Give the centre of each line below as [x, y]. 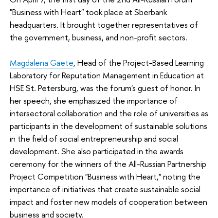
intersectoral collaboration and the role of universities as [109, 113]
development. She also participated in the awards [97, 151]
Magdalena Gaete [42, 62]
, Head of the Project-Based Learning [139, 62]
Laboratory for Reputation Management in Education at [107, 75]
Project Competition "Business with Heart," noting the [105, 176]
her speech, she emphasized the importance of [94, 100]
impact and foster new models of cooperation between [109, 201]
